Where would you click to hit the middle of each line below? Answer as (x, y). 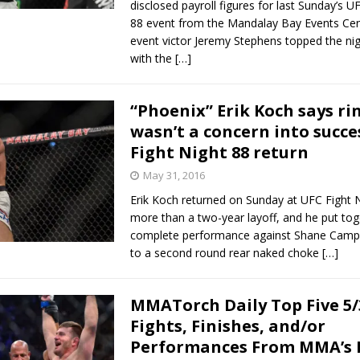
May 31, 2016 (174, 175)
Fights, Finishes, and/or (227, 325)
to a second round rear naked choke (226, 252)
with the (152, 58)
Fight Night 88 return (219, 152)
